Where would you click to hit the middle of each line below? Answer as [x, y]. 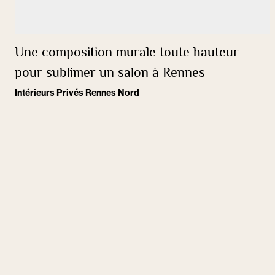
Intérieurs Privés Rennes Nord [77, 93]
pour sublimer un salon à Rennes [110, 74]
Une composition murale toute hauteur [127, 53]
